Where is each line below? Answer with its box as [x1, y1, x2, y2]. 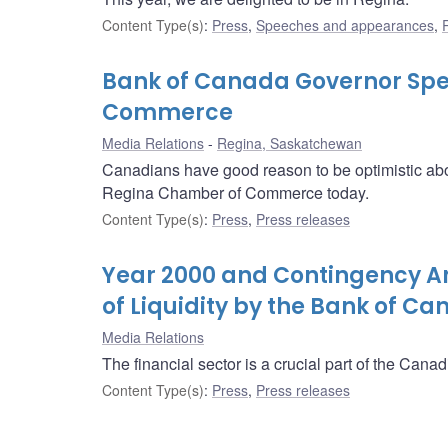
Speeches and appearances [256, 15, 434, 36]
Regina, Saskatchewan [217, 133, 362, 154]
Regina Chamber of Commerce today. [102, 181, 369, 205]
